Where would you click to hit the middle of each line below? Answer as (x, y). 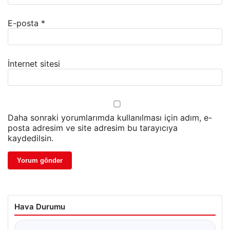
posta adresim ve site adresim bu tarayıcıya (93, 128)
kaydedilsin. (31, 138)
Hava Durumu (40, 207)
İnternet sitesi (34, 64)
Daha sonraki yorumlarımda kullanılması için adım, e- (110, 118)
